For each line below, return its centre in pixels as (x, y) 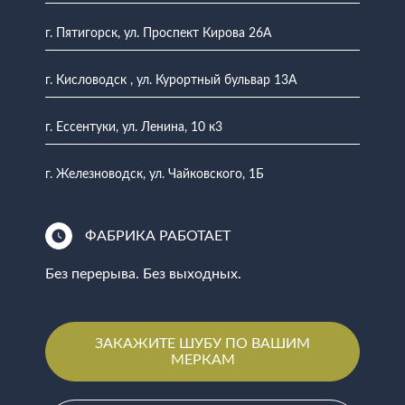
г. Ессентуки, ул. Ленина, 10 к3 (134, 127)
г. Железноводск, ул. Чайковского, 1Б (155, 174)
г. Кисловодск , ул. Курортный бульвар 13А (171, 80)
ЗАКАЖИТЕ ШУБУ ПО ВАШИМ (202, 343)
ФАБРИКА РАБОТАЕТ (158, 235)
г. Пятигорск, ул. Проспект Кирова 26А (158, 33)
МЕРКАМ (202, 359)
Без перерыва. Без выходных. (143, 273)
